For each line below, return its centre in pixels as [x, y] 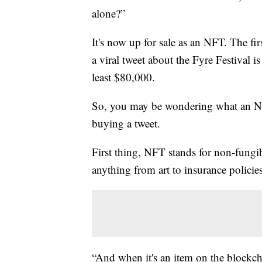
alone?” [108, 13]
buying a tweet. [126, 123]
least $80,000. [123, 77]
